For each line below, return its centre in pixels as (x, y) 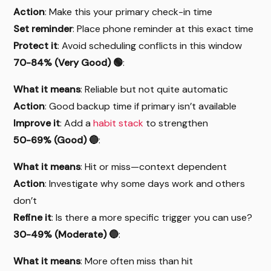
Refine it (33, 218)
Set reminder (43, 29)
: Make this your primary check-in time (129, 12)
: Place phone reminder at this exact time (163, 29)
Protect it (36, 46)
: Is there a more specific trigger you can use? (152, 218)
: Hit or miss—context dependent (154, 167)
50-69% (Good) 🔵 (56, 140)
